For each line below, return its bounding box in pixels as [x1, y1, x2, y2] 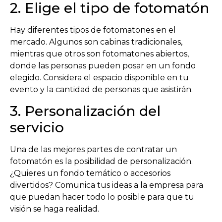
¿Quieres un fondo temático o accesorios [10, 168, 170, 178]
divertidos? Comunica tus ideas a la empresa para [10, 180, 203, 190]
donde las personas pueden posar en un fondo [10, 61, 196, 71]
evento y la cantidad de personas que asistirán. [10, 85, 193, 95]
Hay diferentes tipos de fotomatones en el [10, 25, 176, 35]
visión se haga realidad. [10, 204, 99, 214]
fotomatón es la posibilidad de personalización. [10, 156, 193, 166]
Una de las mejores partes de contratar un [10, 144, 177, 154]
